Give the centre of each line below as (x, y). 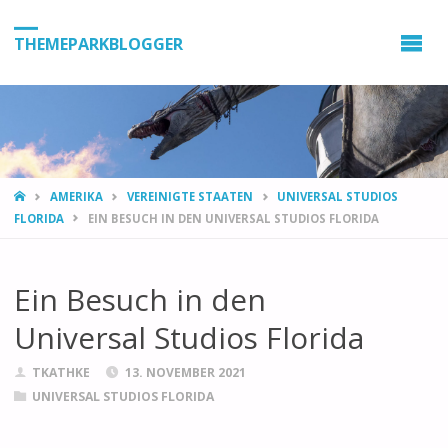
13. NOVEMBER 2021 (186, 373)
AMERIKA (76, 197)
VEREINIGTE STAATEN (190, 197)
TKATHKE (61, 373)
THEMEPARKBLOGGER (98, 43)
